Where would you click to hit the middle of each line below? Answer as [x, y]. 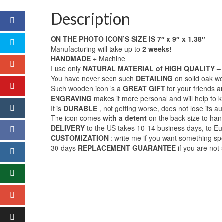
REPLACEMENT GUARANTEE [128, 147]
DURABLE [81, 108]
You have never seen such [93, 78]
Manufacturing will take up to [96, 48]
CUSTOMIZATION [81, 138]
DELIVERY [69, 128]
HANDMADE [72, 58]
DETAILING [155, 78]
